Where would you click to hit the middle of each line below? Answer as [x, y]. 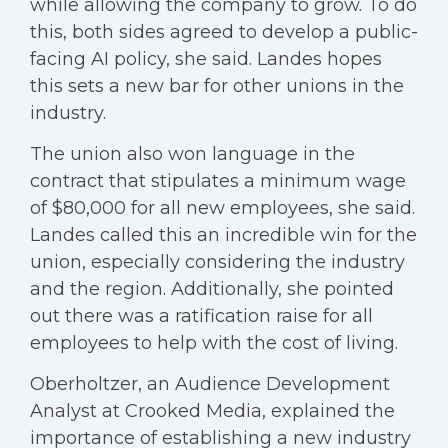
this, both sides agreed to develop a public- [224, 32]
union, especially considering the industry [217, 262]
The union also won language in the [192, 154]
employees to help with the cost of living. [216, 343]
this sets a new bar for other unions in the [217, 86]
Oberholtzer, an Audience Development [210, 384]
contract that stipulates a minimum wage [218, 181]
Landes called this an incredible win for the [223, 235]
